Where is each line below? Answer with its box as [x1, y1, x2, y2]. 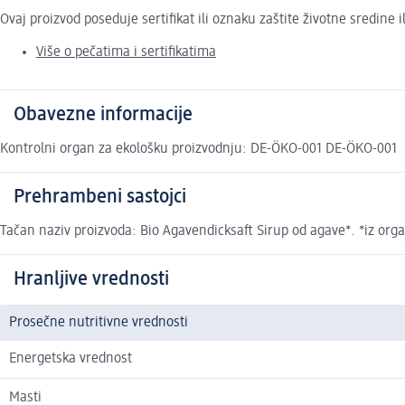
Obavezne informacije [14, 105, 193, 126]
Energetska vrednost [9, 352, 132, 367]
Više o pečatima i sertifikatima [36, 45, 216, 61]
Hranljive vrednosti [14, 269, 169, 290]
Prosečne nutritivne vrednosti [9, 316, 188, 331]
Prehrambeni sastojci [14, 187, 186, 208]
